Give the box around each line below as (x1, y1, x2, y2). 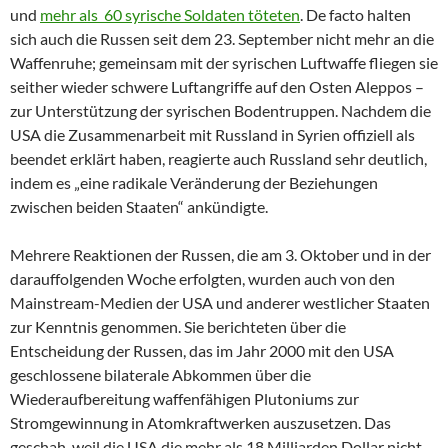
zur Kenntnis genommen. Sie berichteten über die (10, 316, 346, 336)
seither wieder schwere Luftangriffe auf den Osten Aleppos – (10, 76, 424, 96)
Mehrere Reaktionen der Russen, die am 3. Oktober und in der (10, 244, 431, 264)
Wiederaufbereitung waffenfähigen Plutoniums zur (10, 388, 359, 408)
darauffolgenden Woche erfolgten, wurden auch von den (10, 268, 395, 288)
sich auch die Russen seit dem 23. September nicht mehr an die (10, 28, 434, 48)
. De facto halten (300, 4, 411, 24)
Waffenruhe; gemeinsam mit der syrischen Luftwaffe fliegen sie (10, 52, 438, 72)
